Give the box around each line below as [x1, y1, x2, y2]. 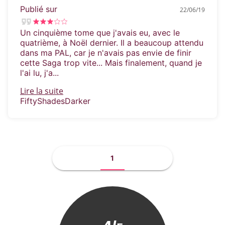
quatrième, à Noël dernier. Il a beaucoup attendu [20, 38, 203, 48]
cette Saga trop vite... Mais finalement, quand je [20, 58, 202, 68]
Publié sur [20, 4, 57, 15]
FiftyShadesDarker [20, 96, 90, 106]
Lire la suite [20, 85, 63, 97]
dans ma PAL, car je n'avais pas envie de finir [20, 48, 191, 58]
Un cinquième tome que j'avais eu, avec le [20, 28, 180, 38]
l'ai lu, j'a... [20, 68, 59, 78]
